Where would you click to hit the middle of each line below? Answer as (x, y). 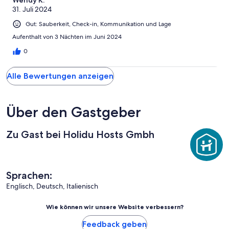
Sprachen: (29, 175)
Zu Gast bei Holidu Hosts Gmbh (80, 134)
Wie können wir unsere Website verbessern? (114, 207)
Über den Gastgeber (74, 112)
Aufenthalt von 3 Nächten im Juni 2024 (67, 37)
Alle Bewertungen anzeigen (60, 76)
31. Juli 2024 (32, 9)
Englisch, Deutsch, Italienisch (52, 186)
